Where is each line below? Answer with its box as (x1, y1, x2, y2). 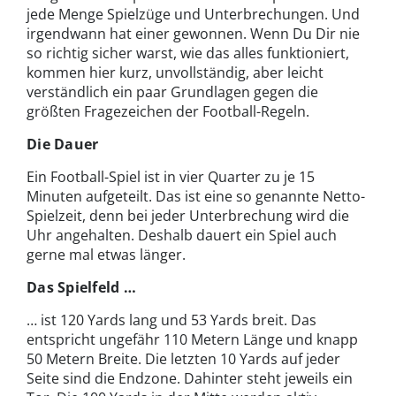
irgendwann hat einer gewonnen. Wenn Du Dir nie (27, 23, 360, 43)
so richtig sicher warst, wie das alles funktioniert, (27, 42, 349, 63)
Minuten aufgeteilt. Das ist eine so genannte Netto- (27, 186, 365, 206)
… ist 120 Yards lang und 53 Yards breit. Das (27, 309, 316, 330)
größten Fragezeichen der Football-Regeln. (27, 101, 309, 121)
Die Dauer (27, 133, 99, 154)
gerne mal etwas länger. (27, 244, 186, 264)
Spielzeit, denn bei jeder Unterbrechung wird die (27, 205, 349, 225)
